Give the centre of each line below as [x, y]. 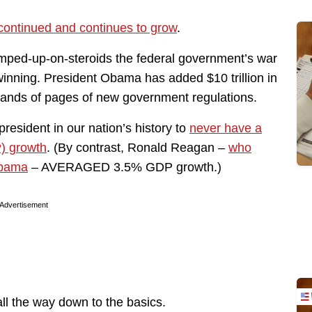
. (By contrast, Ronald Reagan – [138, 147]
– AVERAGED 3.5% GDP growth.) [125, 167]
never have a [226, 128]
